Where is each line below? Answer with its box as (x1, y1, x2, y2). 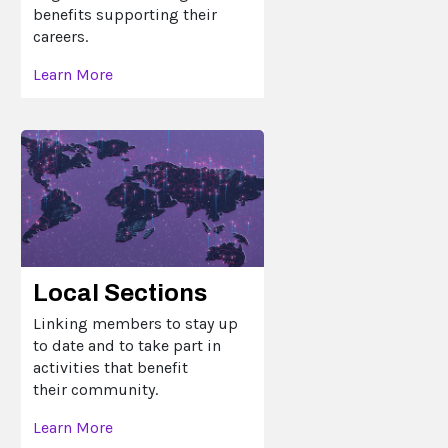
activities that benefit (33, 357, 189, 377)
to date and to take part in (33, 335, 222, 355)
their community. (33, 379, 159, 399)
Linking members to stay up (33, 313, 239, 333)
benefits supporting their (33, 5, 218, 25)
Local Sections (33, 279, 208, 306)
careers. (33, 27, 89, 47)
